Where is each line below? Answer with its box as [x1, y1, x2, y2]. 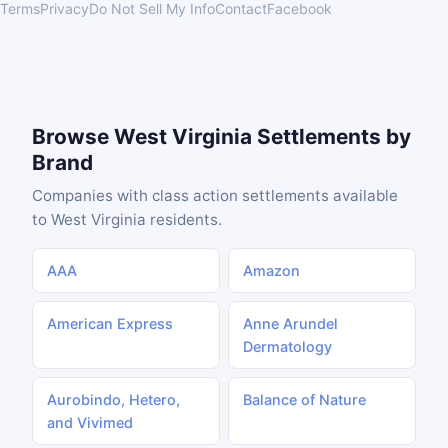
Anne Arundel [243, 315, 338, 332]
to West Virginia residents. [32, 210, 222, 229]
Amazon [243, 262, 300, 279]
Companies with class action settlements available [32, 186, 398, 205]
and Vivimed [47, 414, 133, 431]
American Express [47, 315, 173, 332]
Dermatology [243, 338, 332, 355]
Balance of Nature [243, 391, 366, 408]
